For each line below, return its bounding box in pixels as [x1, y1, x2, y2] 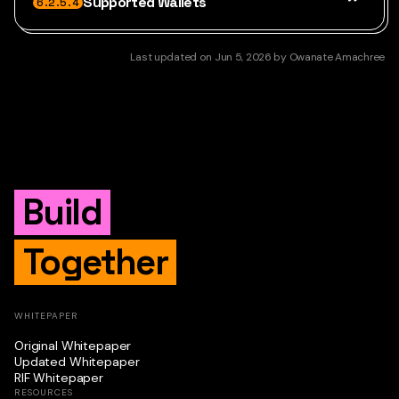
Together [23, 239, 168, 285]
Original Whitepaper [14, 337, 132, 354]
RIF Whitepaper [14, 369, 104, 386]
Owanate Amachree [289, 49, 385, 64]
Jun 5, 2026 [214, 49, 272, 64]
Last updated [130, 49, 198, 64]
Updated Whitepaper [14, 353, 140, 370]
